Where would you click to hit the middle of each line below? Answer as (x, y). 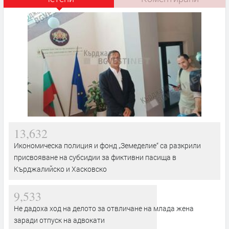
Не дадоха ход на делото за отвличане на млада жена (104, 208)
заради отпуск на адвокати (59, 220)
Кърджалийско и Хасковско (60, 169)
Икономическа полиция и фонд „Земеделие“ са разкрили (107, 145)
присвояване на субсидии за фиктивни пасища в (95, 157)
